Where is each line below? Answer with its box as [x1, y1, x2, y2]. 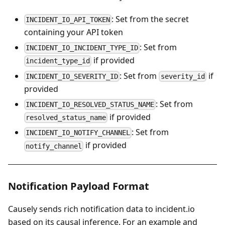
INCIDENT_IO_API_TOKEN [26, 16, 110, 24]
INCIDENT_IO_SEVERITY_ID [26, 72, 119, 80]
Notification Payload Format [8, 179, 149, 193]
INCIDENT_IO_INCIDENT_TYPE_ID [26, 44, 139, 52]
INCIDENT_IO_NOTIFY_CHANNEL [26, 129, 131, 137]
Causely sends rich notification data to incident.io [8, 203, 195, 214]
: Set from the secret [111, 13, 189, 25]
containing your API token [24, 27, 123, 38]
